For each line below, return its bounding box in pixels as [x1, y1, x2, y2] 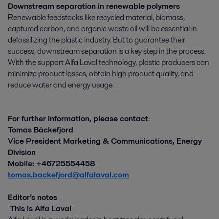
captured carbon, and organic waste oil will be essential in [8, 22, 197, 34]
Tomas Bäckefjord [8, 124, 75, 135]
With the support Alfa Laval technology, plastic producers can [8, 56, 209, 68]
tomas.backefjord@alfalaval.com [8, 169, 129, 180]
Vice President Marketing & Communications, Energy [8, 135, 202, 147]
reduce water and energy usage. [8, 79, 115, 90]
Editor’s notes [8, 191, 57, 203]
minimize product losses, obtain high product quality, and [8, 67, 194, 79]
